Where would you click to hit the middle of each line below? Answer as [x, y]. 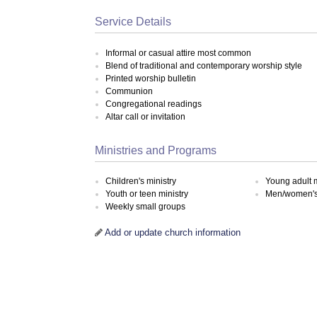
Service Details [133, 22]
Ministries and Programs [156, 150]
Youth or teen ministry [147, 194]
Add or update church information [173, 232]
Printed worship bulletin [151, 78]
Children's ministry [141, 181]
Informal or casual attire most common [179, 53]
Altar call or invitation [146, 116]
